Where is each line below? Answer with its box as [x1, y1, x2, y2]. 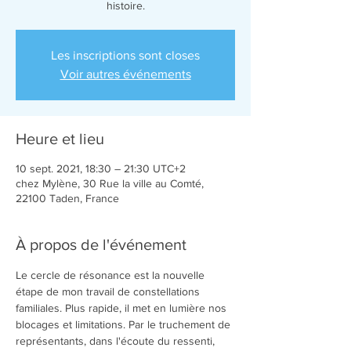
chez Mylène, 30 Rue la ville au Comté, [16, 177, 204, 190]
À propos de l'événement [16, 236, 186, 253]
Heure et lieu [16, 130, 104, 147]
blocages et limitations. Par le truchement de [16, 318, 233, 331]
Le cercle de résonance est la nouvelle [16, 269, 208, 281]
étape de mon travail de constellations [16, 285, 203, 298]
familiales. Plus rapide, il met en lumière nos [16, 302, 230, 314]
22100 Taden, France [16, 192, 119, 204]
